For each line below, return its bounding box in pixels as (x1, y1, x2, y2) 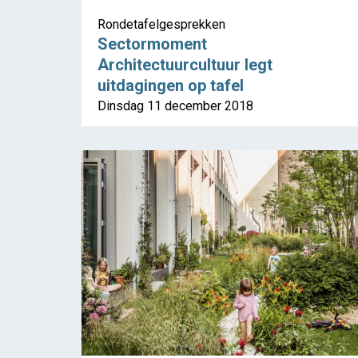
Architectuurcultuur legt (97, 55, 272, 75)
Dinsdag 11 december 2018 (97, 98, 253, 114)
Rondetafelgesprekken (97, 17, 225, 33)
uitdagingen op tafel (97, 76, 244, 96)
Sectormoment (97, 34, 207, 54)
